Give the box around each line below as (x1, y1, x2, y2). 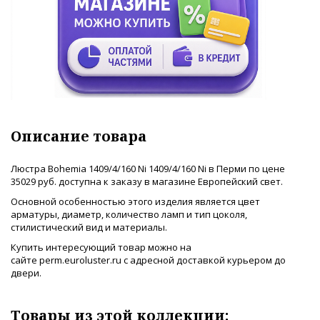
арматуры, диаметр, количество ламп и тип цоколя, (11, 208, 247, 221)
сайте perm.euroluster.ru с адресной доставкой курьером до (11, 254, 286, 267)
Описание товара (11, 126, 146, 146)
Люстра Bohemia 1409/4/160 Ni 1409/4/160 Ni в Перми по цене (11, 162, 285, 176)
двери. (11, 266, 41, 280)
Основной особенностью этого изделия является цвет (11, 195, 260, 209)
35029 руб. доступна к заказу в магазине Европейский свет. (11, 175, 285, 189)
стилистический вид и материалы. (11, 221, 167, 234)
